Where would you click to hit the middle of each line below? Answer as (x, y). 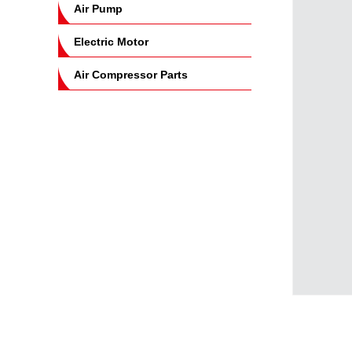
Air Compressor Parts (131, 75)
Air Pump (98, 9)
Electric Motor (111, 42)
